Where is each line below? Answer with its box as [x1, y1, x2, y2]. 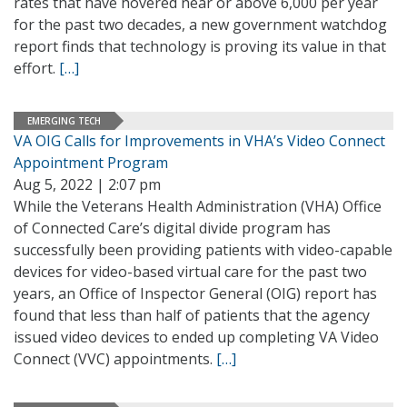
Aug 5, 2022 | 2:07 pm [14, 174, 161, 194]
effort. [14, 58, 59, 78]
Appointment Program [14, 153, 168, 173]
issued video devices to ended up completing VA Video [14, 327, 379, 347]
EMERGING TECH [27, 114, 101, 127]
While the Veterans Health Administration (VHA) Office [14, 196, 382, 216]
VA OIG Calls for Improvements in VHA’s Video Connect [14, 131, 385, 151]
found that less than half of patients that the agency [14, 305, 370, 325]
